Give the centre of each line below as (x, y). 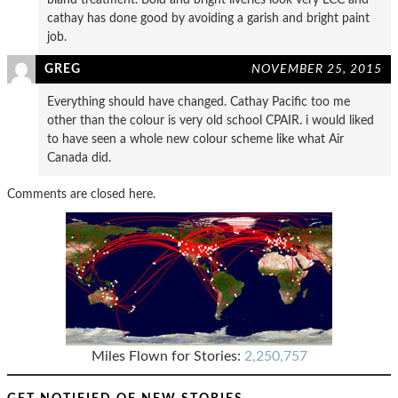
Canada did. (79, 157)
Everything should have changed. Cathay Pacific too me (199, 101)
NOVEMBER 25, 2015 (317, 68)
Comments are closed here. (81, 194)
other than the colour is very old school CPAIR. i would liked (211, 120)
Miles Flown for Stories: (167, 356)
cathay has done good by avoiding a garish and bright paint (208, 18)
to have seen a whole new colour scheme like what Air (195, 139)
